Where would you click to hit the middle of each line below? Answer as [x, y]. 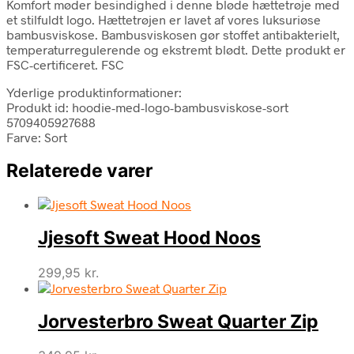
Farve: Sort [37, 137]
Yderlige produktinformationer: [94, 92]
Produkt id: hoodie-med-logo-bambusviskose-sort [147, 107]
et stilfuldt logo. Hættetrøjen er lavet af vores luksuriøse [164, 19]
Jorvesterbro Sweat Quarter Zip [178, 321]
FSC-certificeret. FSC [65, 64]
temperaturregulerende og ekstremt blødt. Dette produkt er [176, 49]
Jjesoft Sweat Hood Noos [149, 238]
